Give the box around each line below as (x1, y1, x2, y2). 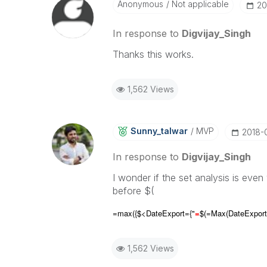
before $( (112, 185, 154, 197)
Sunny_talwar (130, 126, 188, 136)
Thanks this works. (112, 48, 194, 60)
